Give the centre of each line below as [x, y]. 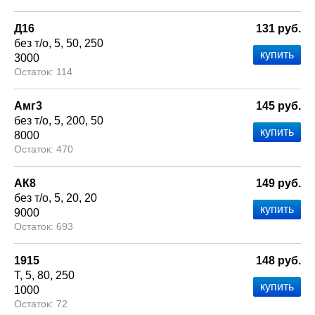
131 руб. [278, 29]
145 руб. [278, 106]
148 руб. [278, 261]
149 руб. [278, 184]
